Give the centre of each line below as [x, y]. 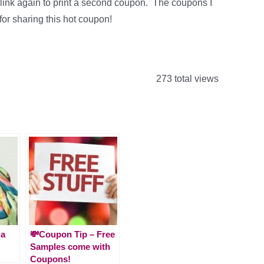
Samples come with [70, 246]
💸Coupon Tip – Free [72, 234]
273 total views [186, 79]
